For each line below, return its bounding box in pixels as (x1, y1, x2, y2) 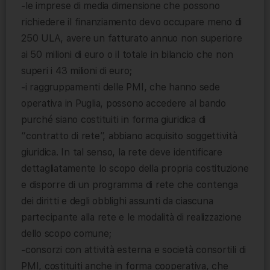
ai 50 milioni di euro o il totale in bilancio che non (21, 49, 233, 61)
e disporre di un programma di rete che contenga (21, 179, 238, 191)
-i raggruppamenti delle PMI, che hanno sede (21, 81, 220, 93)
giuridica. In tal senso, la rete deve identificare (21, 146, 223, 159)
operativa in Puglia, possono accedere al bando (21, 98, 226, 110)
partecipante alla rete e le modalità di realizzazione (21, 212, 242, 224)
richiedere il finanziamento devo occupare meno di (21, 16, 242, 28)
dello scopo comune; (21, 228, 111, 240)
